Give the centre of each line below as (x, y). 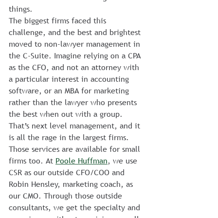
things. (21, 9)
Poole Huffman (82, 161)
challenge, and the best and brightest (76, 32)
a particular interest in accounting (70, 79)
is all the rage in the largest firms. (69, 137)
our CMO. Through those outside (67, 196)
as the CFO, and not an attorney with (75, 67)
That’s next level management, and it (76, 126)
